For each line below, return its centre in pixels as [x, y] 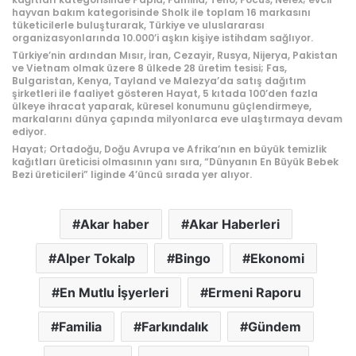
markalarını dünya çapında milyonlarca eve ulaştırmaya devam [177, 118]
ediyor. [29, 131]
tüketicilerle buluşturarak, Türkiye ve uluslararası [138, 25]
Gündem [275, 326]
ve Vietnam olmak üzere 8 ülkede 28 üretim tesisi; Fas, [149, 68]
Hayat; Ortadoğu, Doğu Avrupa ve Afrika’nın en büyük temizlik [169, 149]
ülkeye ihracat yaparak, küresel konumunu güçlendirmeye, [162, 106]
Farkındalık [175, 326]
